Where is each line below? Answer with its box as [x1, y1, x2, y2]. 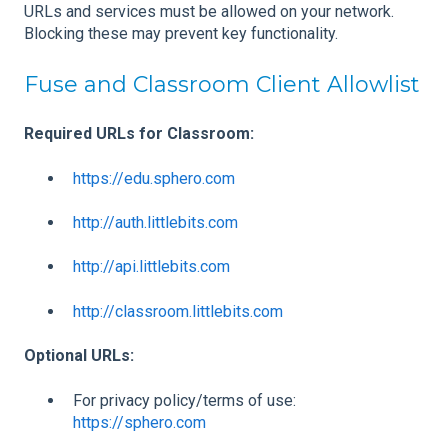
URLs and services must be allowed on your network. [24, 2, 394, 22]
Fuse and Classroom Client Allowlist [24, 70, 420, 98]
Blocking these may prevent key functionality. [24, 24, 338, 44]
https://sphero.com [73, 412, 206, 432]
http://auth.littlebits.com [73, 212, 238, 232]
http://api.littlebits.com [73, 257, 230, 277]
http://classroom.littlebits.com [73, 301, 283, 321]
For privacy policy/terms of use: [73, 390, 296, 410]
